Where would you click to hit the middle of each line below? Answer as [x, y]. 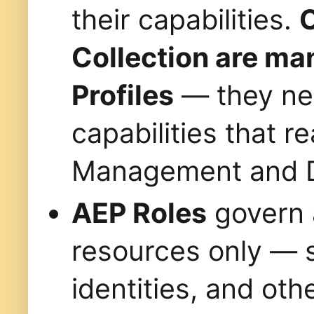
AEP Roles [139, 213]
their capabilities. [185, 20]
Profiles [123, 95]
